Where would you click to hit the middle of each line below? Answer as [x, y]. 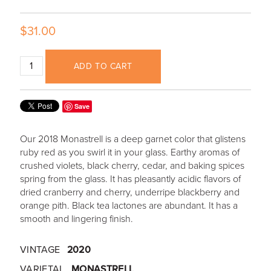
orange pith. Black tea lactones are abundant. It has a [129, 205]
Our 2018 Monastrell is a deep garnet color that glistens [132, 139]
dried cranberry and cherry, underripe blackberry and [129, 192]
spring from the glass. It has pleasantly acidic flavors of [130, 179]
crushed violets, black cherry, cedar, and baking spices [132, 165]
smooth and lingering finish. [76, 219]
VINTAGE [40, 250]
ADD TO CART [103, 67]
